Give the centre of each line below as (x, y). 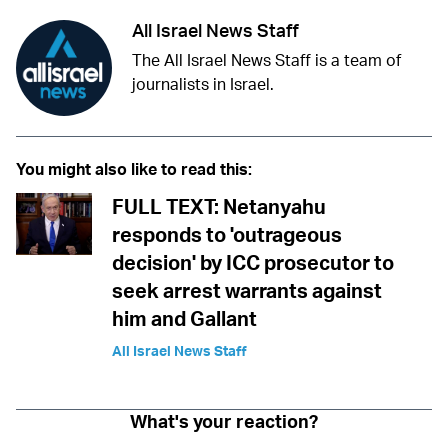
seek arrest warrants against (247, 291)
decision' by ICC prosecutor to (253, 263)
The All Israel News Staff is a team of (266, 60)
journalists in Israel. (203, 84)
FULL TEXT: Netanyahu (219, 207)
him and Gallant (184, 319)
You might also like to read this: (134, 169)
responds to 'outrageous (227, 235)
